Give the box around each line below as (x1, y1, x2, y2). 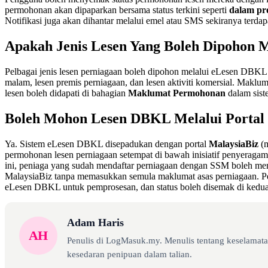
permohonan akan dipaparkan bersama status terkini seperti (5, 5, 229, 16)
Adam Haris (67, 216, 124, 229)
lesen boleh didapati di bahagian (5, 87, 128, 98)
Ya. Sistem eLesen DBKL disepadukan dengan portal (5, 138, 209, 149)
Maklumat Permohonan (128, 87, 226, 98)
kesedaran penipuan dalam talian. (67, 249, 192, 259)
